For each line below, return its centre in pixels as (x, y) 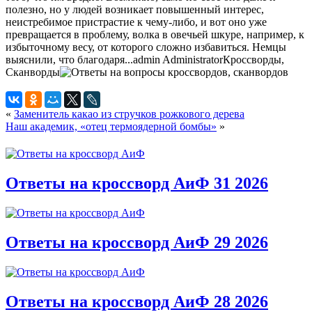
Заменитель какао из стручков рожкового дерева (129, 114)
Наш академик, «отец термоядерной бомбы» (111, 126)
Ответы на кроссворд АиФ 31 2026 (137, 183)
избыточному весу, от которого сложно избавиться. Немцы (146, 47)
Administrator (193, 59)
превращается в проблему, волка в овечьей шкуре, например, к (155, 34)
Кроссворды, (253, 59)
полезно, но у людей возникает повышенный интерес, (135, 9)
